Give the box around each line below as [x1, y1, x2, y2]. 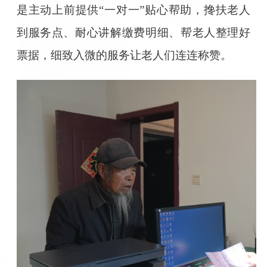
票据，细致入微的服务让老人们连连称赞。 [16, 49, 232, 62]
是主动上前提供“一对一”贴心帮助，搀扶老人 [16, 4, 251, 17]
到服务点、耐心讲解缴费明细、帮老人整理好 [16, 26, 251, 39]
